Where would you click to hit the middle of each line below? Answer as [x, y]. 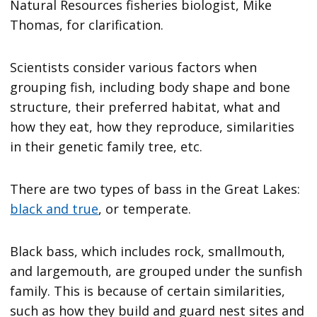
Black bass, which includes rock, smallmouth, [148, 252]
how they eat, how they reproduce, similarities [152, 127]
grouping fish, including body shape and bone [150, 87]
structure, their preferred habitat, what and [145, 107]
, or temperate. [147, 209]
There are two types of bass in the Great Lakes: [155, 189]
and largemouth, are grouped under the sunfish [156, 271]
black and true [54, 209]
